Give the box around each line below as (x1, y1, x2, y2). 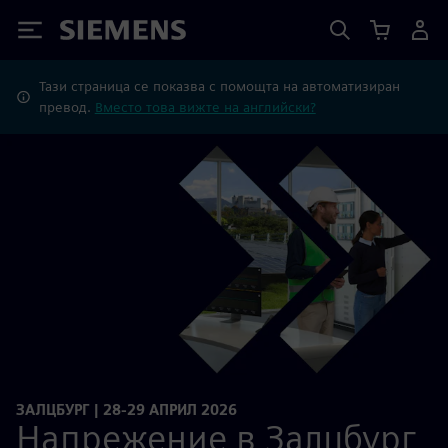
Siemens (60, 23, 126, 44)
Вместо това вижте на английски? (94, 99, 316, 115)
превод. (38, 99, 95, 115)
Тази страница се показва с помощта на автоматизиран (38, 78, 400, 94)
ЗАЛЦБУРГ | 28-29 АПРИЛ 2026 (16, 401, 237, 418)
